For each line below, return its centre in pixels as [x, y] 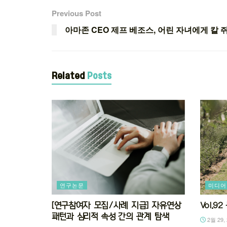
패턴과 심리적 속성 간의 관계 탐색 [110, 217]
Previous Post [77, 13]
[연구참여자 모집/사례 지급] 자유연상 [117, 205]
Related [68, 75]
